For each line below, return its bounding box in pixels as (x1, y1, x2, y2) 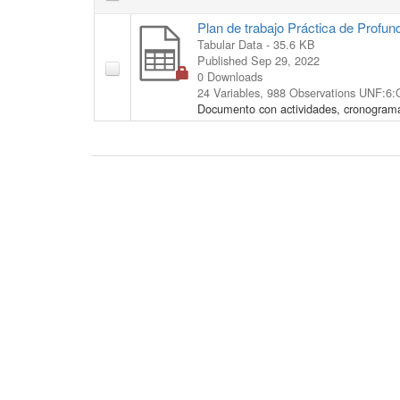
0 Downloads (197, 67, 262, 85)
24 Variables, (197, 83, 267, 101)
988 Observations (267, 83, 359, 101)
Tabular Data (197, 35, 262, 53)
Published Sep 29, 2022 (197, 51, 320, 69)
